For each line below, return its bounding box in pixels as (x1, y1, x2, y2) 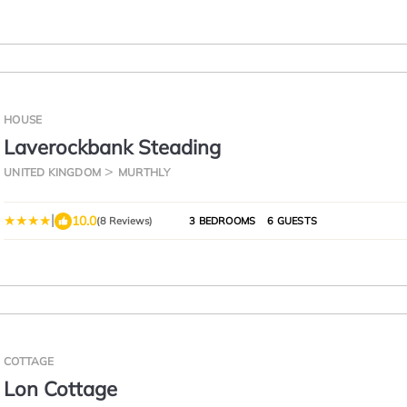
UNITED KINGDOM (4, 165, 101, 179)
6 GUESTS (264, 214, 317, 227)
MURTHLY (118, 165, 171, 179)
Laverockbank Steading (4, 134, 222, 160)
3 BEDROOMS (189, 214, 256, 227)
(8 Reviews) (96, 214, 154, 227)
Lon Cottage (4, 376, 118, 402)
